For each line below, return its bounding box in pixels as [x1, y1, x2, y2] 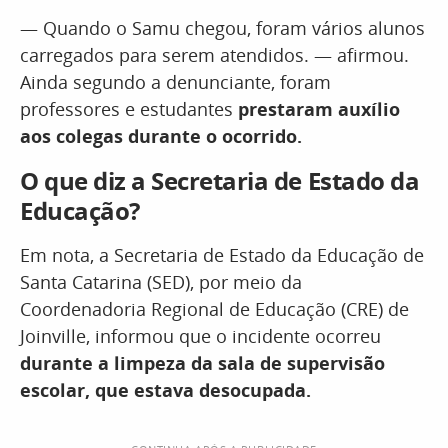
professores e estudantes [20, 97, 233, 121]
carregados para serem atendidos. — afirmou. [20, 43, 409, 67]
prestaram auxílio [233, 97, 400, 121]
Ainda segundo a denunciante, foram [20, 70, 331, 94]
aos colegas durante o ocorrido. [20, 124, 302, 148]
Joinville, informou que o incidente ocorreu [20, 324, 381, 348]
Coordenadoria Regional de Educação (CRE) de [20, 297, 409, 321]
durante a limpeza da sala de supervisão [20, 351, 385, 375]
